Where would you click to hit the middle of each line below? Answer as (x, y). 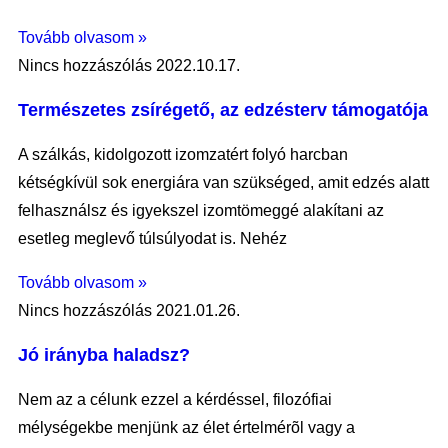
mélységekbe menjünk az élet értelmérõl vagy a (186, 428)
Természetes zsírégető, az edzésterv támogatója (223, 110)
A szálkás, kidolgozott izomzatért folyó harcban (183, 155)
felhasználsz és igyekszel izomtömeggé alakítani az (201, 211)
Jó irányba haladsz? (104, 355)
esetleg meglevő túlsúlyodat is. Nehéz (152, 239)
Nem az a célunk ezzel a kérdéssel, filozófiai (175, 400)
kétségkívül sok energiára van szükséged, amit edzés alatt (223, 183)
